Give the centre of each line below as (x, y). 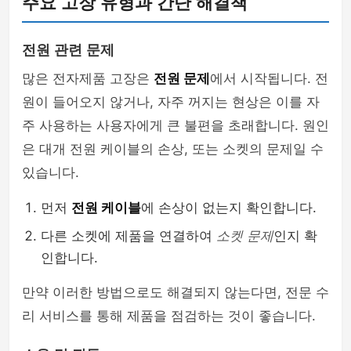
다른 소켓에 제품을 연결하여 (128, 236)
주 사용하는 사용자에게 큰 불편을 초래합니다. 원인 (175, 125)
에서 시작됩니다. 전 (269, 78)
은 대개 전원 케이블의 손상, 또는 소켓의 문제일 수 (173, 149)
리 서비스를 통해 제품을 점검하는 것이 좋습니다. (169, 316)
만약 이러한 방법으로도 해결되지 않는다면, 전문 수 (175, 292)
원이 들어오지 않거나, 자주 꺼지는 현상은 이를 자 (171, 102)
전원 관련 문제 (68, 50)
